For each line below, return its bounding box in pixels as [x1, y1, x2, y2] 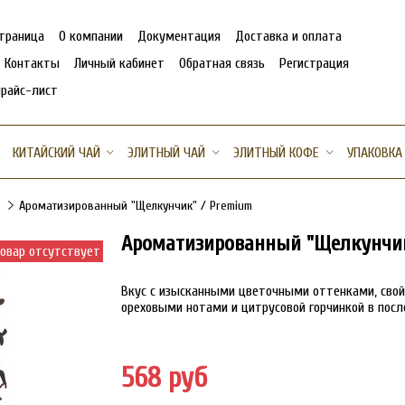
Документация [137, 27, 221, 44]
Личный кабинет [74, 54, 165, 71]
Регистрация [279, 54, 349, 71]
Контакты [5, 54, 60, 71]
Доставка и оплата [235, 27, 342, 44]
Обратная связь [179, 54, 265, 71]
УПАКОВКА [346, 145, 402, 161]
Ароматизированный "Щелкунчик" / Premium [19, 198, 253, 213]
